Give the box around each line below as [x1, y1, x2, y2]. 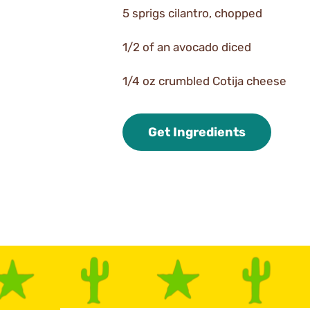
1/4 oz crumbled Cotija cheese [122, 73, 286, 88]
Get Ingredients [148, 124, 246, 140]
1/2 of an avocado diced [122, 39, 251, 54]
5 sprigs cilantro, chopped [122, 6, 262, 20]
